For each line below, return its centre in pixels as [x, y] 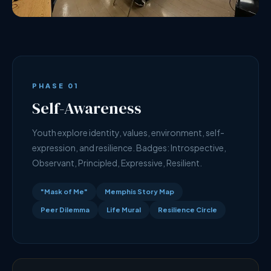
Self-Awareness [87, 108]
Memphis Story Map [139, 191]
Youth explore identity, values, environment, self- [128, 132]
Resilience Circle [188, 210]
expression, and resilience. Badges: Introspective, [129, 148]
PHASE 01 [56, 86]
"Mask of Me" [64, 191]
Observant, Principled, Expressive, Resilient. [117, 163]
